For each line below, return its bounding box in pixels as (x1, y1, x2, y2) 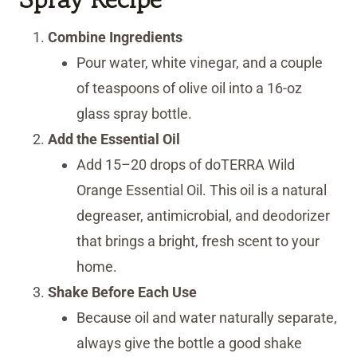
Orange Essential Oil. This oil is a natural (76, 182, 327, 199)
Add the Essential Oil (48, 131, 180, 148)
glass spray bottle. (76, 105, 192, 123)
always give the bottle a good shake (76, 335, 302, 352)
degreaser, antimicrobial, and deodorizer (76, 207, 330, 225)
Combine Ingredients (48, 29, 182, 46)
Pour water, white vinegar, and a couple (76, 54, 323, 72)
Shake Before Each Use (48, 284, 197, 301)
